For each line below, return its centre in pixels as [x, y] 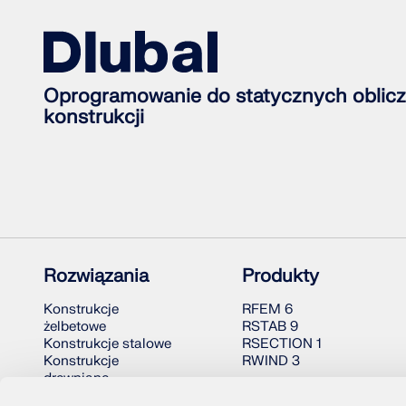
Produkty [280, 276]
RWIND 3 [271, 362]
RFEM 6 [267, 310]
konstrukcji [94, 118]
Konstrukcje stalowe [107, 344]
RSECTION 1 [281, 344]
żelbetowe [75, 327]
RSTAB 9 [270, 327]
